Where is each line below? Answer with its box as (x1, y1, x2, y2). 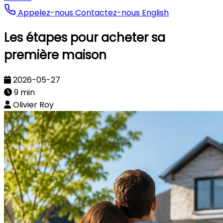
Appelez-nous (16, 7, 75, 18)
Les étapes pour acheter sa (4, 29, 165, 46)
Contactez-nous (75, 7, 142, 18)
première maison (4, 46, 107, 63)
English (142, 7, 169, 18)
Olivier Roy (13, 99, 54, 111)
